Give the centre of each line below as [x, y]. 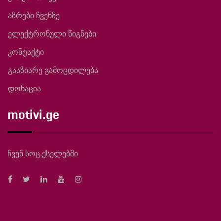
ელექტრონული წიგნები [52, 34]
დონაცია [24, 89]
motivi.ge [33, 115]
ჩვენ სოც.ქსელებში [43, 154]
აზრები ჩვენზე [34, 16]
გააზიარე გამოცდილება [53, 71]
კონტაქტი [26, 52]
